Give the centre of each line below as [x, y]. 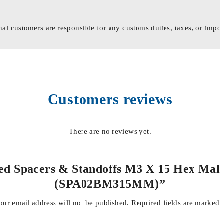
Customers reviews [110, 99]
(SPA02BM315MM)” [110, 183]
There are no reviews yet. [110, 131]
